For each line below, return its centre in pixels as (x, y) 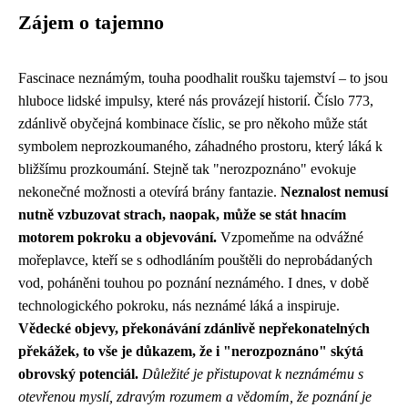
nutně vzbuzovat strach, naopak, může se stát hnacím (182, 214)
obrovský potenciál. (78, 374)
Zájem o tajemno (91, 23)
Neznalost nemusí (334, 192)
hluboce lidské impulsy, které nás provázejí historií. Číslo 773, (196, 101)
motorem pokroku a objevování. (117, 237)
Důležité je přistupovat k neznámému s (253, 374)
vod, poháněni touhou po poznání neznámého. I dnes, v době (194, 283)
